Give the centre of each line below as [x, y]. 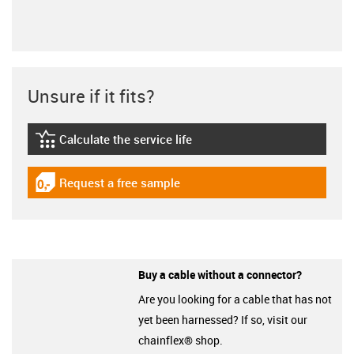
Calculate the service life [126, 139]
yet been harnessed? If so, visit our [223, 319]
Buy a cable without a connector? [220, 275]
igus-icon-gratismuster [97, 189]
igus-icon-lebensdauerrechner [117, 145]
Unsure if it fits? [91, 96]
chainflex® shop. [181, 340]
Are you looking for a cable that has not [235, 299]
